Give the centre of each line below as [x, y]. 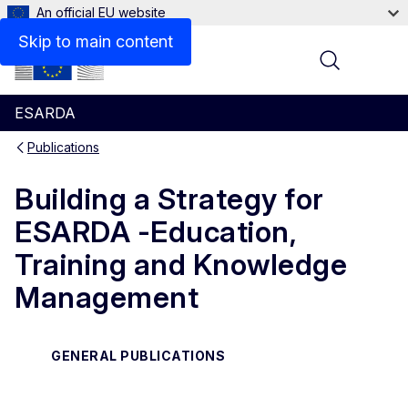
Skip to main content [96, 41]
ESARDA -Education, [155, 232]
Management [107, 298]
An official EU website [101, 12]
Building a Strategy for [169, 199]
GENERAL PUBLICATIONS [138, 355]
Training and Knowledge [181, 265]
